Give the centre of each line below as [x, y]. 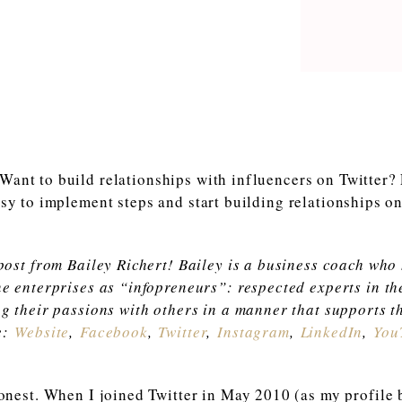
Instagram [253, 331]
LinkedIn [332, 331]
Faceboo [109, 331]
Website [42, 331]
